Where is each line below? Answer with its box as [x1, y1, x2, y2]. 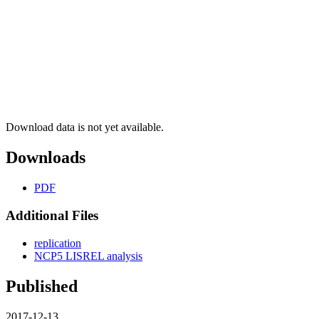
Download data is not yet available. [6, 121, 164, 134]
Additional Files [6, 207, 98, 223]
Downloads [6, 148, 85, 167]
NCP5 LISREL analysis [34, 249, 142, 262]
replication [34, 236, 81, 249]
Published [6, 276, 78, 296]
